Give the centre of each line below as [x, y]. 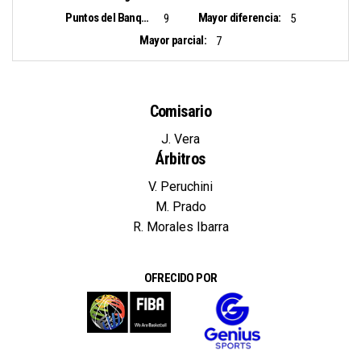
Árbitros [180, 159]
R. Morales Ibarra [180, 227]
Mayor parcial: [173, 41]
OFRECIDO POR [180, 278]
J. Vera [180, 139]
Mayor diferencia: [239, 18]
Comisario [180, 112]
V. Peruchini [180, 187]
